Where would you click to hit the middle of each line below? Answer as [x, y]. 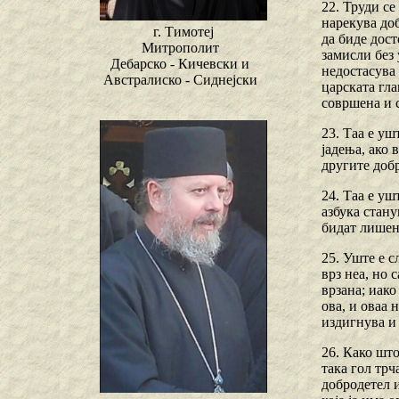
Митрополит [180, 48]
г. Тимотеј [183, 32]
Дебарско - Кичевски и [180, 64]
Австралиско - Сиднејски [180, 80]
